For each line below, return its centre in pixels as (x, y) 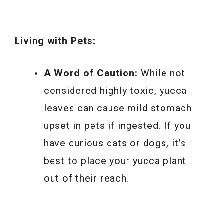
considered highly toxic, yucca (115, 91)
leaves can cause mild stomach (118, 108)
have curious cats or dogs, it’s (115, 143)
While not (162, 73)
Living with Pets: (55, 41)
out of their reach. (86, 178)
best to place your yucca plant (115, 161)
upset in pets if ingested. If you (117, 126)
